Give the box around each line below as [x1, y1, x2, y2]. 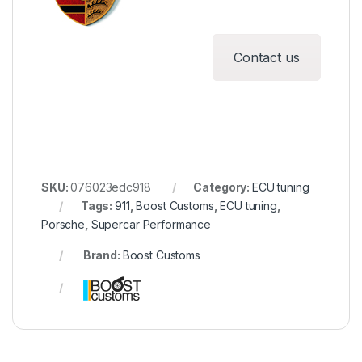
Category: [193, 179, 252, 194]
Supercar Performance [90, 217, 211, 231]
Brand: [80, 247, 123, 262]
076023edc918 [70, 179, 151, 194]
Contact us [234, 48, 300, 65]
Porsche [41, 217, 86, 231]
